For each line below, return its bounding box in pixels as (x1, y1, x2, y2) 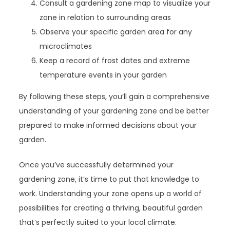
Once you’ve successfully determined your (19, 159, 174, 170)
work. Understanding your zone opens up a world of (19, 188, 202, 199)
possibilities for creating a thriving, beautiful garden (19, 202, 203, 213)
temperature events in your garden (40, 69, 167, 80)
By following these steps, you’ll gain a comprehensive (19, 91, 210, 102)
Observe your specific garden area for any (40, 26, 193, 37)
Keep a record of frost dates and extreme (40, 55, 190, 66)
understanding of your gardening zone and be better (19, 105, 209, 116)
